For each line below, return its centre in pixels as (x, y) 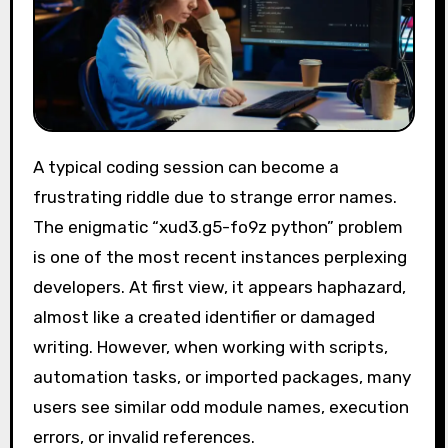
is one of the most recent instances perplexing (219, 257)
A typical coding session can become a (38, 167)
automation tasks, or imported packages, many (221, 377)
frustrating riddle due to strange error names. (214, 197)
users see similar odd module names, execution (220, 407)
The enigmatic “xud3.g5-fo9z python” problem (217, 227)
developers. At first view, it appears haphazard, (219, 287)
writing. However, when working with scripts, (210, 347)
